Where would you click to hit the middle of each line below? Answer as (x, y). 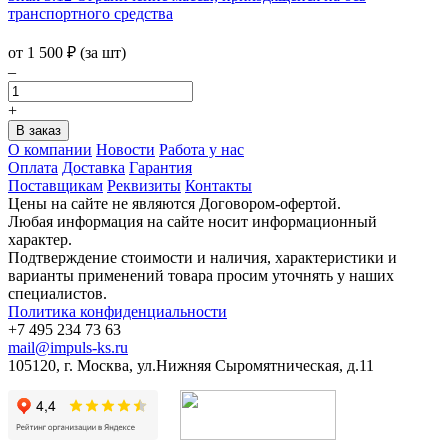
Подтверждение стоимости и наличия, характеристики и (202, 257)
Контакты (218, 185)
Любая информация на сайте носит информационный (192, 221)
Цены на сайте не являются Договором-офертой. (174, 203)
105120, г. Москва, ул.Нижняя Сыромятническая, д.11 (191, 365)
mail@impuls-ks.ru (68, 347)
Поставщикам (55, 185)
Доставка (93, 167)
